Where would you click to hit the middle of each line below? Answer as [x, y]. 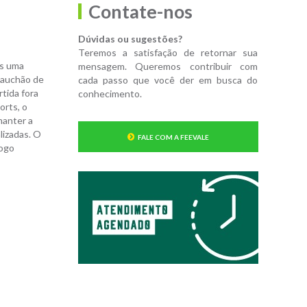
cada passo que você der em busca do [168, 79]
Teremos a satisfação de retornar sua [168, 52]
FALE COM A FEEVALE [173, 137]
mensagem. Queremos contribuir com [168, 66]
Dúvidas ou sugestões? [130, 38]
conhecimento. [110, 93]
